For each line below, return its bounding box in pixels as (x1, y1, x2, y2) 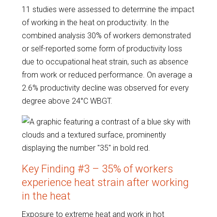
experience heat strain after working (21, 176, 189, 188)
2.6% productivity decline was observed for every (21, 83, 189, 93)
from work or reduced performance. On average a (21, 70, 192, 79)
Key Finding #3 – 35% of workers (21, 163, 173, 175)
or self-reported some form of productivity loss (21, 44, 182, 53)
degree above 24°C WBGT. (21, 96, 112, 106)
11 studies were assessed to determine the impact (21, 5, 194, 14)
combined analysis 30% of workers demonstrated (21, 31, 191, 40)
